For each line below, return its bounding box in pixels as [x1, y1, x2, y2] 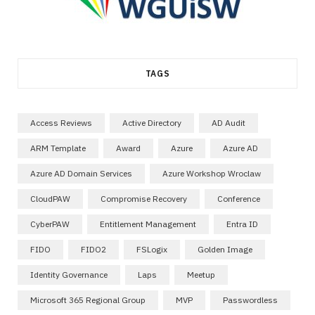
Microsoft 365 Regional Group [30, 294, 146, 305]
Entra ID [226, 218, 258, 229]
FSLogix [136, 243, 167, 255]
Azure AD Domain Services [30, 167, 132, 179]
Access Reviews [30, 117, 92, 128]
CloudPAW [30, 193, 70, 204]
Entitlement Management [100, 218, 196, 229]
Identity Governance [30, 269, 108, 280]
